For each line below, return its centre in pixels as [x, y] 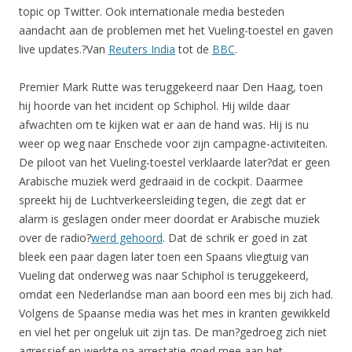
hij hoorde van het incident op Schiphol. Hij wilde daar [154, 106]
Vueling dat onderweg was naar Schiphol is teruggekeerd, [164, 275]
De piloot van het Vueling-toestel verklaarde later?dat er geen [174, 162]
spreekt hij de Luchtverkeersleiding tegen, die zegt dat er [162, 200]
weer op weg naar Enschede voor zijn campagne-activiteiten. [173, 143]
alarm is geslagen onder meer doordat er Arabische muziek [169, 219]
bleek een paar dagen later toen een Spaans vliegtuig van [164, 257]
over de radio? [55, 238]
